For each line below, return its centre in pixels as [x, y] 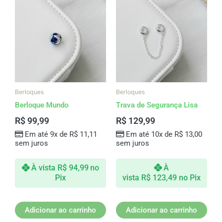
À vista [44, 168]
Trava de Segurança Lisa [157, 105]
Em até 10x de [150, 134]
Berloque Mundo [42, 105]
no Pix [190, 178]
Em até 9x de [47, 134]
